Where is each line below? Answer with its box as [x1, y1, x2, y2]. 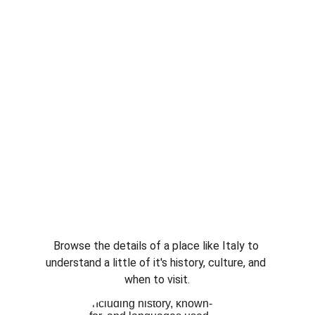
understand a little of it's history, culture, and [46, 256, 269, 269]
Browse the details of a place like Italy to [53, 239, 262, 252]
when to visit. [124, 273, 191, 286]
